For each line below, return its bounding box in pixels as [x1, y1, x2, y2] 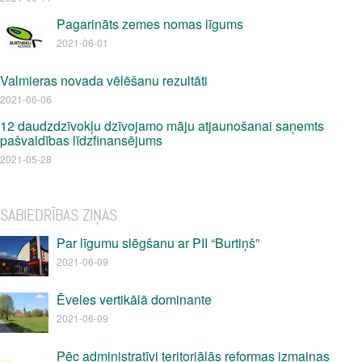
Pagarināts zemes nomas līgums [57, 15, 243, 33]
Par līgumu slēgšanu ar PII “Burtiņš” [57, 234, 259, 252]
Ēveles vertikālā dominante [57, 290, 212, 309]
